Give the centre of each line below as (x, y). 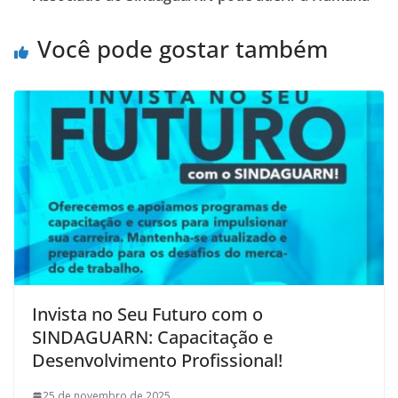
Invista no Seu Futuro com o (147, 314)
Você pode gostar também (183, 49)
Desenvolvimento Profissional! (157, 361)
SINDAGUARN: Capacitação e (152, 338)
